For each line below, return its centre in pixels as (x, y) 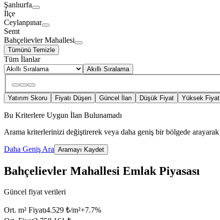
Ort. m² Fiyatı (25, 210)
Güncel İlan (115, 98)
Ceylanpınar (23, 23)
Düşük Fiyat (157, 98)
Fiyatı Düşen (73, 98)
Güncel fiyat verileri (35, 192)
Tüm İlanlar (22, 59)
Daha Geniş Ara (29, 149)
